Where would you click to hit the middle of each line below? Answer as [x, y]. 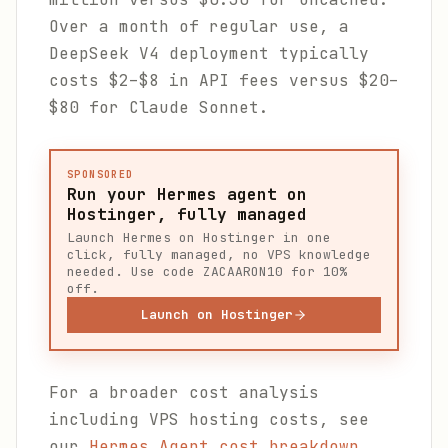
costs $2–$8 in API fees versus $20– [224, 80]
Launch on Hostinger [217, 314]
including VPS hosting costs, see [209, 419]
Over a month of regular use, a [199, 26]
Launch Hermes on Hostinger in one [199, 237]
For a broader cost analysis [184, 392]
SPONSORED [100, 174]
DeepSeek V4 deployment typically [209, 53]
